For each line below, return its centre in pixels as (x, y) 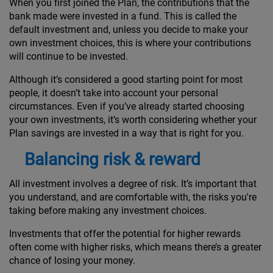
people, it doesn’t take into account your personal (114, 93)
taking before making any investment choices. (108, 210)
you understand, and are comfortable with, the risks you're (133, 197)
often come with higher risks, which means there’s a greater (135, 247)
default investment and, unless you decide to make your (129, 30)
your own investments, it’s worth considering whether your (133, 120)
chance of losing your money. (72, 260)
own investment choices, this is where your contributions (130, 43)
